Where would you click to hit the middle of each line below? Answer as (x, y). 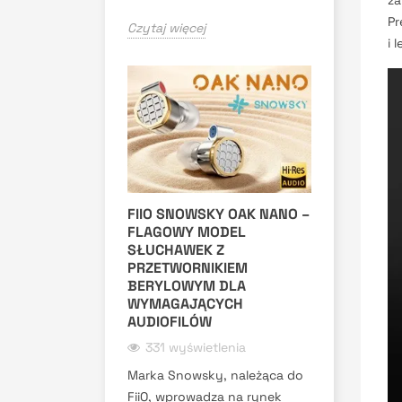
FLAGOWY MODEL (187, 232)
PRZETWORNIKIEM (188, 267)
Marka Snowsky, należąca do (215, 375)
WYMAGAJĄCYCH (185, 303)
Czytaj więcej (166, 27)
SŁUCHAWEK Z (176, 249)
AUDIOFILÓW (170, 321)
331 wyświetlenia (196, 347)
